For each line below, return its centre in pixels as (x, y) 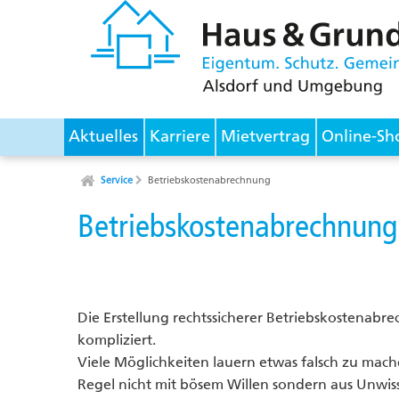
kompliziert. (117, 340)
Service (116, 180)
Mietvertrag (266, 137)
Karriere (179, 137)
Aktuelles (104, 137)
